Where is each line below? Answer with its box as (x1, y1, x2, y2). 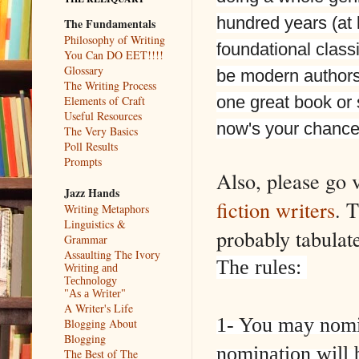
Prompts (64, 153, 102, 169)
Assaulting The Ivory (64, 246, 160, 262)
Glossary (64, 62, 103, 78)
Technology (64, 274, 117, 287)
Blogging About (64, 315, 137, 331)
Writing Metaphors (64, 200, 149, 216)
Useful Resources (64, 107, 142, 123)
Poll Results (64, 138, 118, 154)
